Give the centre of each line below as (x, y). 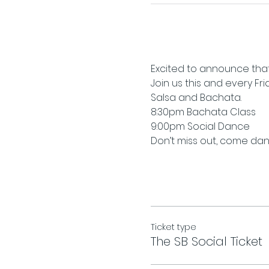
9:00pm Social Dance (200, 126)
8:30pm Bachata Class (203, 112)
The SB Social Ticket (206, 241)
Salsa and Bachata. (196, 98)
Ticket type (173, 227)
